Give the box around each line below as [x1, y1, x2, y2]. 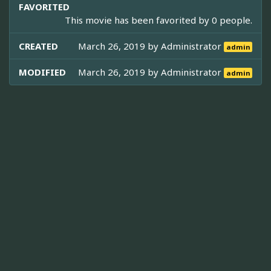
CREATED [19, 40, 58, 53]
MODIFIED [19, 66, 66, 79]
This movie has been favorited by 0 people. [65, 14, 252, 27]
